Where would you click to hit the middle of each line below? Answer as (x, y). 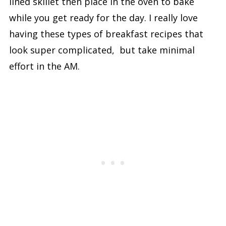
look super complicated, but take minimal (102, 50)
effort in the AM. (44, 66)
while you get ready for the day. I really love (103, 17)
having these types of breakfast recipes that (106, 34)
